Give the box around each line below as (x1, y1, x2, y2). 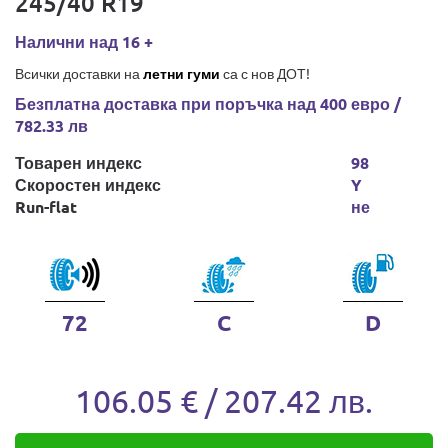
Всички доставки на (15, 64, 143, 82)
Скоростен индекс (15, 174, 161, 195)
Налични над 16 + (15, 31, 153, 52)
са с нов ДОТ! (220, 64, 310, 82)
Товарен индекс (15, 152, 142, 173)
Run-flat (15, 196, 77, 217)
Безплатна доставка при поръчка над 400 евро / (15, 93, 401, 114)
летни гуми (143, 64, 220, 82)
